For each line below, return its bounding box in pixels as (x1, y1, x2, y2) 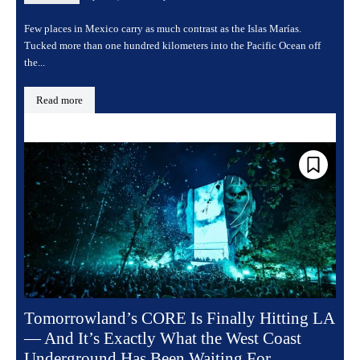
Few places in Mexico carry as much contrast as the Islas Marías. (24, 22, 301, 35)
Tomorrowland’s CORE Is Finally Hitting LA (24, 309, 335, 329)
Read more (36, 94, 83, 107)
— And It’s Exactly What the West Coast (24, 329, 301, 349)
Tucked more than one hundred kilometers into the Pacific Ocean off (24, 39, 321, 52)
